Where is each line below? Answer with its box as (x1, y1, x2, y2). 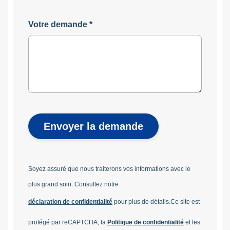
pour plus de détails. (114, 198, 170, 205)
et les (185, 218, 200, 226)
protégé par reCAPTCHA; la (28, 218, 106, 226)
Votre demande (28, 20, 87, 29)
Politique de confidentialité (107, 218, 184, 226)
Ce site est (170, 198, 200, 205)
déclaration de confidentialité (28, 198, 112, 205)
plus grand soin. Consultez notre (28, 180, 119, 188)
